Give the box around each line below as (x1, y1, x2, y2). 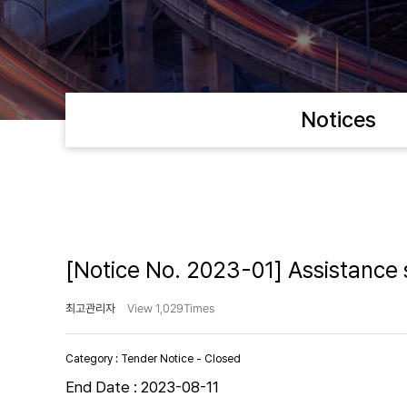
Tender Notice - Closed (121, 352, 241, 365)
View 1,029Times (126, 302, 216, 315)
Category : (65, 352, 121, 365)
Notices (300, 106, 376, 133)
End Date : (65, 378, 141, 396)
